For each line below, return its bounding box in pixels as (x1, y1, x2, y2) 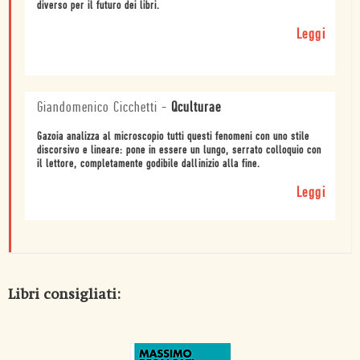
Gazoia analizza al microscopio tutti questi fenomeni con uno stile (37, 130, 309, 143)
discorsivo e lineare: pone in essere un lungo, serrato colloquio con (37, 144, 321, 157)
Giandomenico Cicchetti (37, 100, 157, 116)
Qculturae (171, 100, 221, 116)
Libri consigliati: (8, 285, 121, 303)
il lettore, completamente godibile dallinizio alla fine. (37, 157, 260, 170)
